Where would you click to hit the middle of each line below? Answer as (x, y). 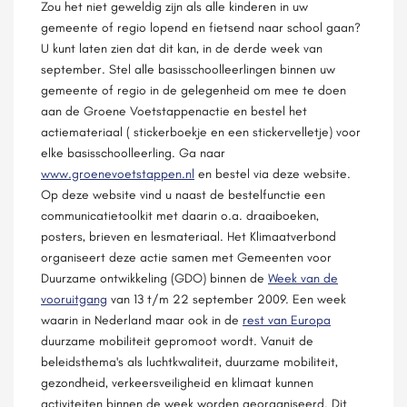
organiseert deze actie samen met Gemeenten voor (186, 257)
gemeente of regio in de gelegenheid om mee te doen (194, 90)
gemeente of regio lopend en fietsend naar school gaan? (201, 27)
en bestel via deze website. (273, 174)
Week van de (303, 278)
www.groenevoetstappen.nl (118, 174)
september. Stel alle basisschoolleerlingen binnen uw (188, 69)
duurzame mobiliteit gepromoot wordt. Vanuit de (177, 341)
